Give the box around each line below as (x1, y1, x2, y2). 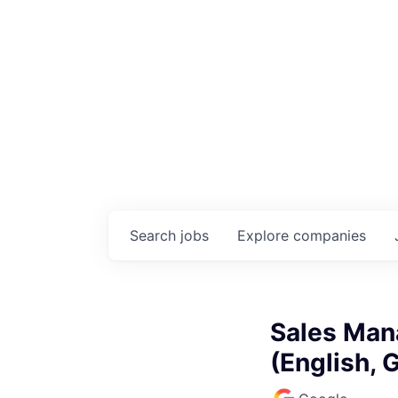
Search (130, 226, 180, 244)
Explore (237, 226, 293, 244)
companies (293, 226, 366, 244)
